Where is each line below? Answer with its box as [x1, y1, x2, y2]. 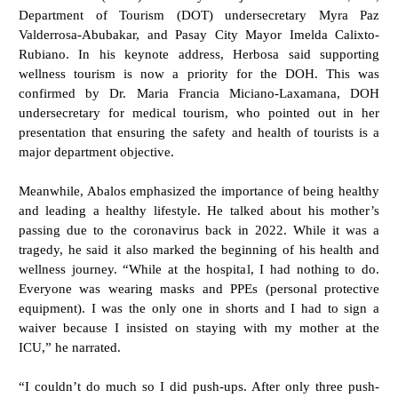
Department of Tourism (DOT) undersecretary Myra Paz [19, 6, 379, 22]
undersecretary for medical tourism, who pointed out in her [19, 104, 379, 120]
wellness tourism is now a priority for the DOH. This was [19, 65, 379, 81]
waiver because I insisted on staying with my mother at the [19, 319, 379, 335]
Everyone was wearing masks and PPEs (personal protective [19, 280, 379, 296]
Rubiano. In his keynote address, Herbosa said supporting [19, 45, 379, 61]
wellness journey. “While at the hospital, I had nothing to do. [19, 260, 379, 276]
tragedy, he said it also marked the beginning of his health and [19, 241, 379, 257]
